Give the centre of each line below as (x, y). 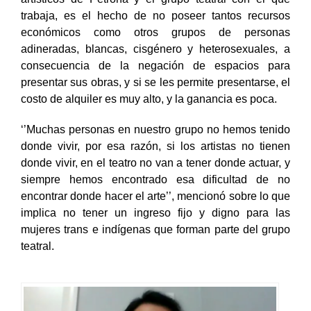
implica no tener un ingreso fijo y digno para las (155, 227)
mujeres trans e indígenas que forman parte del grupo (155, 244)
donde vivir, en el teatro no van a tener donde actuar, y (155, 177)
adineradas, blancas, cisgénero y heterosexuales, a (155, 63)
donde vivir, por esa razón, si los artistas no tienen (155, 160)
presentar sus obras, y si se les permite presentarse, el (155, 96)
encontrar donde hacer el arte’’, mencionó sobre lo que (155, 210)
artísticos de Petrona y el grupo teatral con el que (155, 13)
